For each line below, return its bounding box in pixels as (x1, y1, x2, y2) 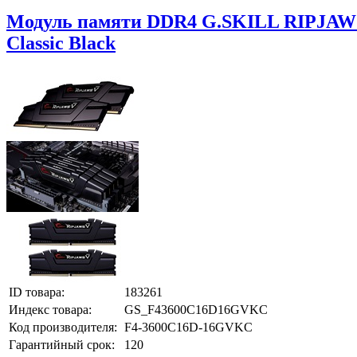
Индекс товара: (9, 302, 92, 316)
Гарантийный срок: (9, 337, 115, 351)
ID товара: (9, 284, 65, 299)
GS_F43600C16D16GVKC (124, 302, 268, 316)
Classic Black (6, 32, 116, 53)
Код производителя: (9, 320, 117, 334)
